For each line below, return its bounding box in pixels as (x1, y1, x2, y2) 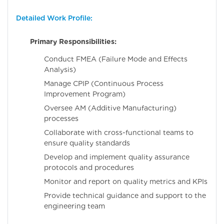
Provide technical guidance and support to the (44, 191, 206, 199)
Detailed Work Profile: (16, 14, 92, 22)
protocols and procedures (44, 163, 134, 171)
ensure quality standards (44, 138, 130, 147)
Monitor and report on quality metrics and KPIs (44, 177, 207, 185)
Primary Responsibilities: (30, 37, 116, 45)
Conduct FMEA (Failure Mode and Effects (44, 54, 187, 63)
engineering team (44, 201, 105, 210)
